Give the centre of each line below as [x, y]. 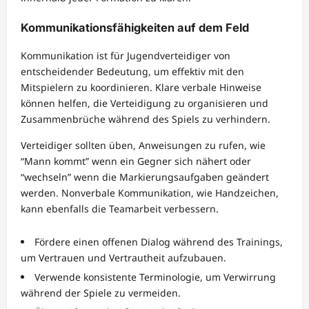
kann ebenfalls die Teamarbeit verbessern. [120, 208]
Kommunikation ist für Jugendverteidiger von [126, 55]
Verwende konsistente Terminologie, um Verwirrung [155, 277]
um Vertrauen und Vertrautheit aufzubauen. [123, 257]
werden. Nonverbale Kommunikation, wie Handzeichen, [150, 192]
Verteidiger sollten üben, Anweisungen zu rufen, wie [143, 145]
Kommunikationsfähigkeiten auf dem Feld [135, 28]
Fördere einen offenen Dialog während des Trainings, [159, 241]
